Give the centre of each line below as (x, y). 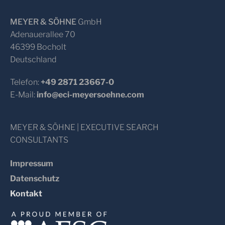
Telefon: (25, 82)
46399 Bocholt (38, 47)
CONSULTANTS (39, 140)
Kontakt (26, 193)
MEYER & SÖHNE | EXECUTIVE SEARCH (84, 127)
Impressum (32, 163)
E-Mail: (23, 94)
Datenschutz (35, 178)
